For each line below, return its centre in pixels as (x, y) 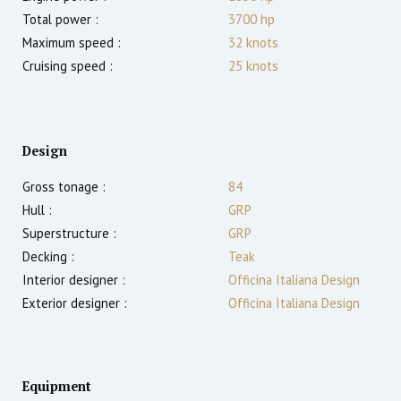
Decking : (48, 257)
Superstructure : (69, 234)
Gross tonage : (64, 187)
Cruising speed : (68, 66)
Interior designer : (74, 280)
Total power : (60, 20)
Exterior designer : (75, 303)
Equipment (57, 387)
